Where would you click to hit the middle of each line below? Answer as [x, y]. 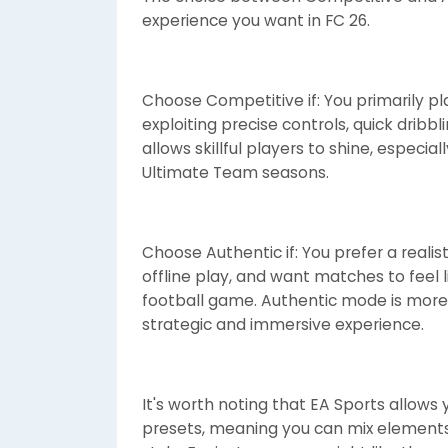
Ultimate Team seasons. [235, 172]
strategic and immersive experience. [283, 324]
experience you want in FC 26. [256, 20]
